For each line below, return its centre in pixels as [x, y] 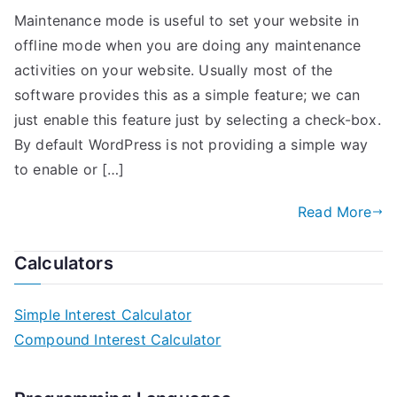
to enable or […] [70, 169]
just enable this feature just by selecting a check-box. [198, 120]
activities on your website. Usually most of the [174, 70]
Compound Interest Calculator [118, 339]
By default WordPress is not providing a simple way [191, 144]
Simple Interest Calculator [103, 315]
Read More [335, 212]
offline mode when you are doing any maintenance [188, 45]
